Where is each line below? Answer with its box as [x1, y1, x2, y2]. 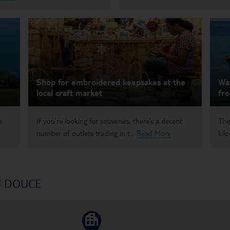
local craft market [36, 87, 102, 99]
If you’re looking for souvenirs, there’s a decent [36, 116, 182, 126]
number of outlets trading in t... [36, 128, 137, 138]
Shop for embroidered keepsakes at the [36, 76, 185, 88]
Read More [136, 128, 171, 138]
